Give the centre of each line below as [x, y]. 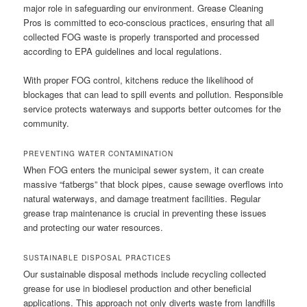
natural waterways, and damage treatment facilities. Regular [142, 199]
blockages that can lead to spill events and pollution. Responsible [153, 94]
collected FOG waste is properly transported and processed [142, 36]
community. [47, 123]
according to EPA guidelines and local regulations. [123, 51]
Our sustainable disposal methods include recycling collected [145, 274]
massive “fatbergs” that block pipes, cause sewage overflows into [153, 184]
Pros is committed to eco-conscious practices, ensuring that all [149, 22]
